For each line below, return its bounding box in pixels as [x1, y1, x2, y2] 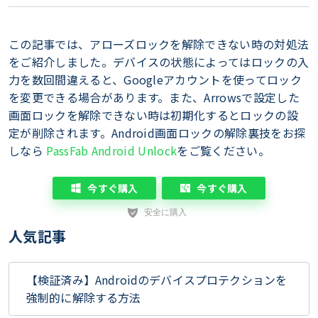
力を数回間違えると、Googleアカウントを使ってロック [9, 71, 302, 89]
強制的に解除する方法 [26, 289, 141, 307]
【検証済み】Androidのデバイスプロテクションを [26, 271, 287, 289]
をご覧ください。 [177, 142, 270, 160]
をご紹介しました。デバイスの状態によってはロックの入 [9, 53, 309, 71]
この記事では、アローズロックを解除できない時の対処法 [9, 35, 309, 53]
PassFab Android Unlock [43, 142, 177, 160]
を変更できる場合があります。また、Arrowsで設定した [9, 89, 300, 106]
